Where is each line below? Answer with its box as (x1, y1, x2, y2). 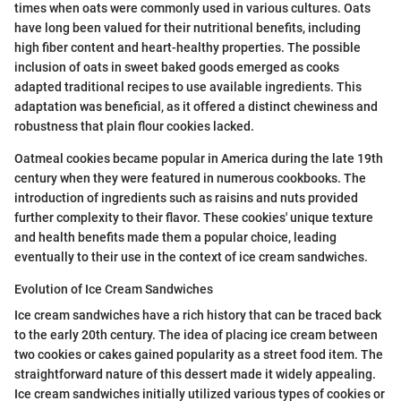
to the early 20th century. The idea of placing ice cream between (14, 328, 378, 343)
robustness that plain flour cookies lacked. (14, 119, 254, 134)
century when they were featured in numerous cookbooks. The (14, 171, 366, 186)
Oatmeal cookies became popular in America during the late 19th (14, 151, 383, 166)
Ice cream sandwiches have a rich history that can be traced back (14, 308, 381, 323)
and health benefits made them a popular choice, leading (14, 230, 337, 245)
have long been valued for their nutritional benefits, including (14, 21, 361, 36)
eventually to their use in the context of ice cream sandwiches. (14, 250, 368, 265)
